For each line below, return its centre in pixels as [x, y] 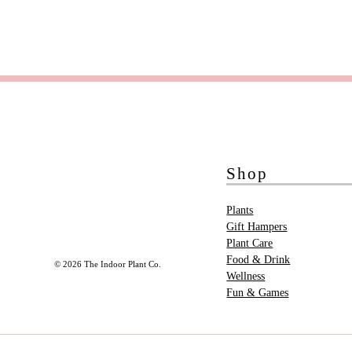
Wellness [246, 277]
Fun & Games [258, 293]
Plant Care [250, 244]
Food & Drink [258, 260]
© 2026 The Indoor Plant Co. [108, 264]
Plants [240, 211]
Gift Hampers [257, 227]
